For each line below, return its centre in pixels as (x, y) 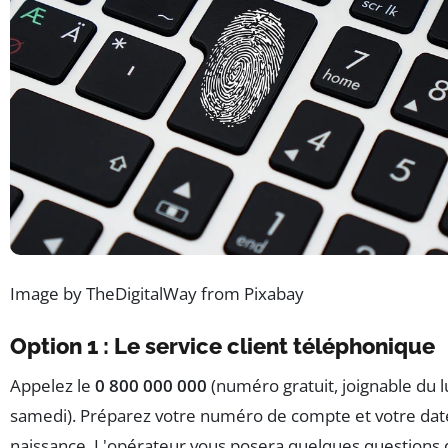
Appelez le (52, 386)
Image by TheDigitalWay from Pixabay (157, 294)
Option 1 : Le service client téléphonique (222, 346)
